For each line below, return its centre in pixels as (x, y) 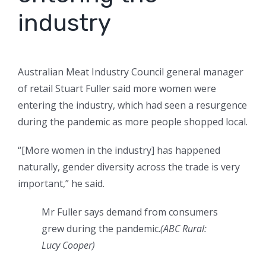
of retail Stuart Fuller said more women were (117, 89)
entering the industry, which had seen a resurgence (132, 105)
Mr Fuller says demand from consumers (130, 212)
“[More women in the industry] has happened (119, 151)
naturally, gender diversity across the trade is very (129, 167)
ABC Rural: (185, 229)
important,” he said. (61, 184)
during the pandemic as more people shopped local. (133, 122)
